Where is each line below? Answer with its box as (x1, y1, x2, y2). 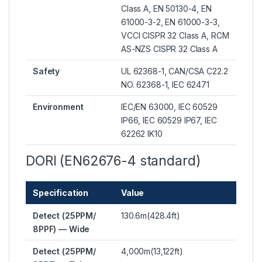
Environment (33, 102, 84, 112)
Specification (33, 188, 89, 198)
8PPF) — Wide (33, 224, 90, 235)
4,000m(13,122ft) (121, 246, 183, 257)
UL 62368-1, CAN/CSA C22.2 (121, 66, 228, 77)
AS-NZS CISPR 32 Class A (121, 44, 218, 54)
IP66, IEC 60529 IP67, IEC (121, 115, 217, 126)
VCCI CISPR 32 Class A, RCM (121, 30, 229, 41)
